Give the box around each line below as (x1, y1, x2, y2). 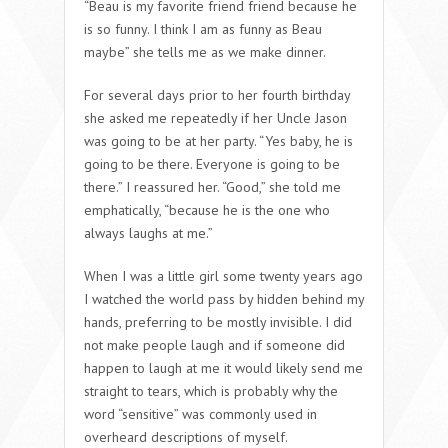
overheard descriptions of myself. (84, 427, 288, 446)
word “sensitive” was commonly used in (84, 404, 317, 423)
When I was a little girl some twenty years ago (84, 266, 363, 285)
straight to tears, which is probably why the (84, 381, 338, 400)
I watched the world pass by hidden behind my (84, 289, 364, 308)
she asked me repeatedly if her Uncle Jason (84, 108, 347, 127)
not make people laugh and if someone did (84, 335, 345, 354)
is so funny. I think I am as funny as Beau (84, 19, 322, 38)
